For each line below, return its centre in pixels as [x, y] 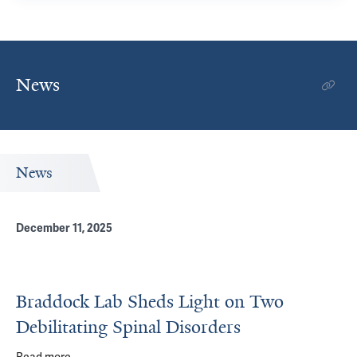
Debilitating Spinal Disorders [128, 327]
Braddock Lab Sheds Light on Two [150, 302]
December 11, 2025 [64, 228]
